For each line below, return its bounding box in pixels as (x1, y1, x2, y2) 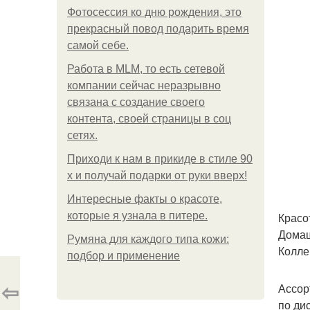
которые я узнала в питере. (67, 210, 208, 221)
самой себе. (67, 39, 129, 51)
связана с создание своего (67, 96, 205, 108)
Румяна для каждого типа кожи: (67, 233, 229, 245)
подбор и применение (67, 250, 180, 262)
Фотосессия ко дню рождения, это (67, 6, 241, 18)
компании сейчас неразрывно (67, 80, 221, 91)
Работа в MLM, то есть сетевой (67, 63, 225, 75)
